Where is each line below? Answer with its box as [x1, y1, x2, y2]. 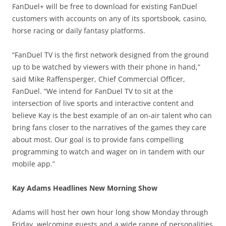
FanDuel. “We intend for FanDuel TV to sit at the [12, 86, 173, 96]
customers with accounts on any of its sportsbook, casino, [12, 13, 207, 23]
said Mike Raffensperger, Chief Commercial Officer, [12, 74, 185, 84]
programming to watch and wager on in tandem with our [12, 146, 205, 156]
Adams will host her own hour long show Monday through [12, 207, 208, 217]
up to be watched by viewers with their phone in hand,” [12, 62, 200, 72]
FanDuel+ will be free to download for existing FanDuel [12, 1, 197, 11]
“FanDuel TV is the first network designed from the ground [12, 49, 209, 60]
